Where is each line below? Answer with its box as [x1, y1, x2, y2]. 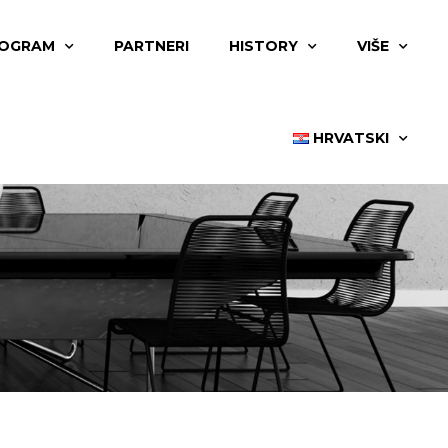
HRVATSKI [312, 129, 389, 147]
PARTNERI [113, 37, 189, 55]
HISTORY [228, 37, 298, 55]
